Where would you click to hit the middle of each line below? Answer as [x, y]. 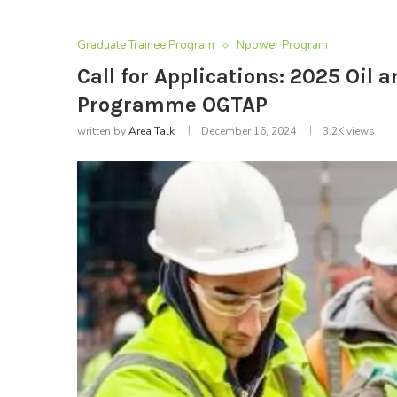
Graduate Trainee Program [146, 46]
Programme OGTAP [172, 105]
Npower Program [282, 46]
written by [103, 132]
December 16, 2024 [249, 132]
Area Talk [152, 132]
